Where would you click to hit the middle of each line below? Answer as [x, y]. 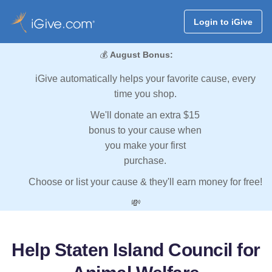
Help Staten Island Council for [136, 250]
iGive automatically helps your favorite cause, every [145, 79]
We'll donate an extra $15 [145, 115]
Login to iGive [223, 22]
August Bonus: [141, 55]
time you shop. [145, 94]
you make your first [145, 146]
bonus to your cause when [145, 131]
